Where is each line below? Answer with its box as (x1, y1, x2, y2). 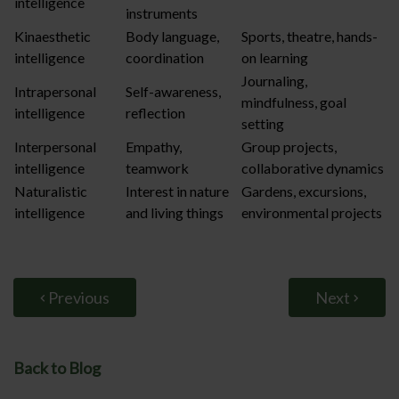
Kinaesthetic (14, 28, 91, 45)
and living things (126, 204, 224, 221)
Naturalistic (14, 183, 87, 199)
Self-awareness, (126, 83, 221, 100)
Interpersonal (14, 138, 96, 155)
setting (241, 115, 284, 132)
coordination (126, 49, 204, 66)
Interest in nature (126, 183, 229, 199)
